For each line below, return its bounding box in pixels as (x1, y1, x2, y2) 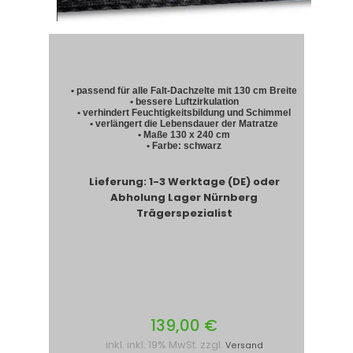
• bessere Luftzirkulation (129, 96, 239, 108)
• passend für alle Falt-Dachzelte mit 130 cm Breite (71, 85, 298, 97)
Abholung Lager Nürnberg (110, 190, 258, 206)
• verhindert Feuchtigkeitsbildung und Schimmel (77, 107, 292, 119)
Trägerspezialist (136, 206, 232, 221)
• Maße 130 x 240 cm (138, 129, 231, 141)
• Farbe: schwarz (147, 140, 222, 152)
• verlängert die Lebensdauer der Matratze (90, 118, 279, 130)
